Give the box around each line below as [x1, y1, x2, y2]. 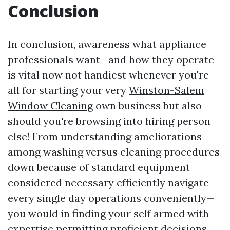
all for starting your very [8, 84, 129, 97]
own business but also [93, 99, 202, 112]
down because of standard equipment [8, 161, 190, 174]
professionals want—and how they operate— [8, 53, 222, 66]
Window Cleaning [8, 99, 93, 112]
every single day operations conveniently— [8, 191, 215, 204]
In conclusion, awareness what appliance [8, 37, 206, 50]
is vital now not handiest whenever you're [8, 68, 209, 81]
